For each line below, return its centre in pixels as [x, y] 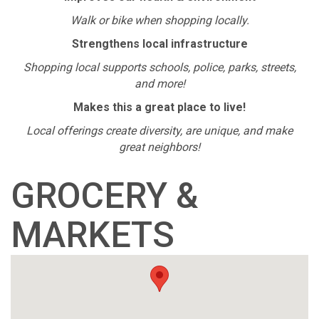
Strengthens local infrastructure [159, 44]
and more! [159, 84]
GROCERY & [105, 196]
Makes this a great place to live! [159, 107]
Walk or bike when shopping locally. [159, 20]
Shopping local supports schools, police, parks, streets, [159, 67]
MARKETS [93, 235]
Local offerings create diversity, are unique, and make [159, 131]
